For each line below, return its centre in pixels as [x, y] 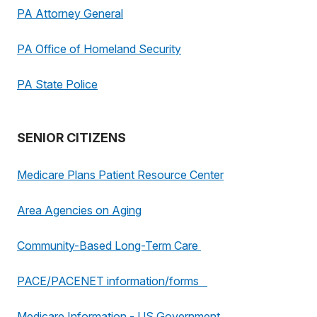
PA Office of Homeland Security [99, 49]
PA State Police [57, 84]
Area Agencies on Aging [79, 210]
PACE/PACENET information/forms [112, 281]
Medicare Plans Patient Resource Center [120, 175]
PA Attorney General [70, 13]
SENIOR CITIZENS [71, 138]
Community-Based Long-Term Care [109, 246]
